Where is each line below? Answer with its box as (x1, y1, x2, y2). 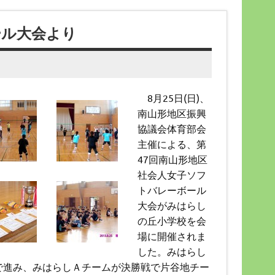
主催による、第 (137, 137, 206, 150)
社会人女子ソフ (137, 168, 206, 180)
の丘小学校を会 (137, 214, 206, 227)
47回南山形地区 (137, 152, 207, 165)
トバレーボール (137, 183, 206, 196)
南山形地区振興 (137, 106, 206, 119)
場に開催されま (137, 229, 206, 242)
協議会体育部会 (137, 122, 206, 134)
